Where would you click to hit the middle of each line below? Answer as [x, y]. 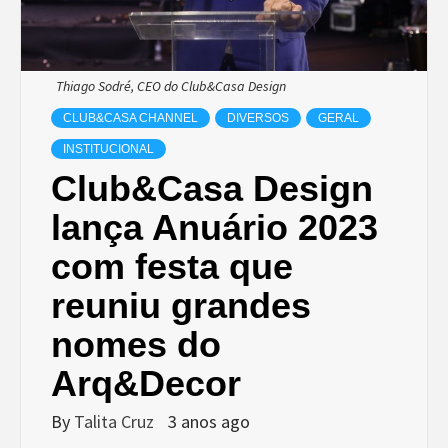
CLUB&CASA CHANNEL [130, 117]
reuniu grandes [181, 305]
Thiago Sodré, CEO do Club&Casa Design [171, 85]
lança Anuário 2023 [214, 227]
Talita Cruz [116, 421]
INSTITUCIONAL [108, 148]
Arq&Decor [146, 383]
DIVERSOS [258, 117]
